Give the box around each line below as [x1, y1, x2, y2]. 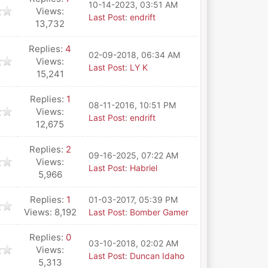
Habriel [129, 163, 157, 173]
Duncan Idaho [129, 251, 184, 261]
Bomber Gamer [129, 207, 188, 217]
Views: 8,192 [23, 206, 77, 218]
